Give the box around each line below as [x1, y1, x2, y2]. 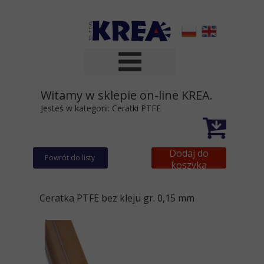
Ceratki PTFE [110, 103, 161, 114]
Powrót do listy [44, 153, 97, 163]
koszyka [171, 159, 207, 171]
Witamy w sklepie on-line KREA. [41, 87, 213, 103]
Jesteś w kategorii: [41, 103, 110, 114]
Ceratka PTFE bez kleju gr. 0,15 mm [39, 192, 194, 204]
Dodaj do [169, 147, 209, 160]
